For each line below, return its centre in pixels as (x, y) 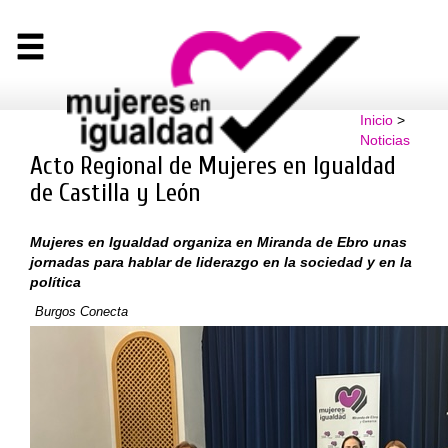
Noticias (384, 140)
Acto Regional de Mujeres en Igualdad (213, 166)
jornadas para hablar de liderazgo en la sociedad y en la (221, 261)
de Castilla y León (115, 193)
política (55, 281)
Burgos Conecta (81, 311)
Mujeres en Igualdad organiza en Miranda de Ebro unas (218, 241)
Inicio (376, 120)
